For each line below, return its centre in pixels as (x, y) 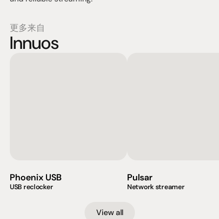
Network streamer (156, 187)
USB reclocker (32, 187)
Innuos (34, 43)
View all (109, 212)
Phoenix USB (36, 177)
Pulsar (140, 177)
